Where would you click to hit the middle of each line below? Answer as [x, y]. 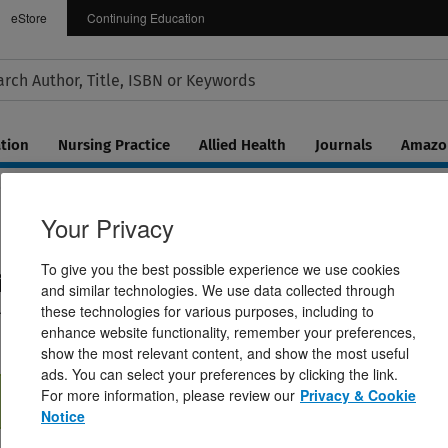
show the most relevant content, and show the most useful [225, 352]
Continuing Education [146, 17]
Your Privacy [107, 227]
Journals [344, 144]
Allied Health [243, 144]
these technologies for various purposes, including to [207, 310]
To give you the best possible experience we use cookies [220, 268]
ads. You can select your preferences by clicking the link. [219, 373]
